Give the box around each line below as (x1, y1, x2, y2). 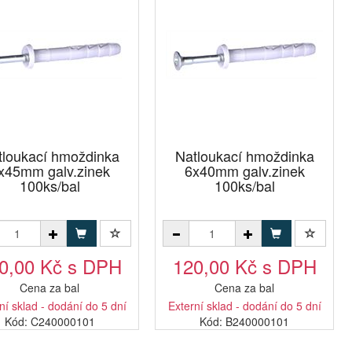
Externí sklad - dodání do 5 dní (167, 298, 321, 313)
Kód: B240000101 (200, 313, 289, 329)
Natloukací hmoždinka (174, 145, 314, 166)
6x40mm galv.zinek (184, 160, 305, 181)
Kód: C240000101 (4, 313, 95, 329)
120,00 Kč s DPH (172, 252, 317, 280)
